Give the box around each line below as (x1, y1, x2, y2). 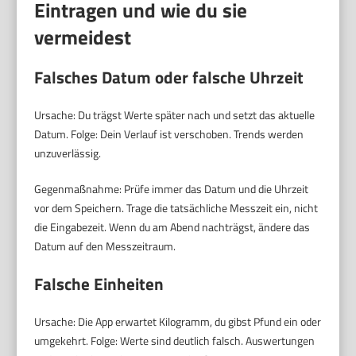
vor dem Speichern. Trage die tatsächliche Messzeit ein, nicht (34, 199, 319, 216)
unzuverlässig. (34, 144, 102, 161)
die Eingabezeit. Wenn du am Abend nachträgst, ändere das (34, 218, 311, 235)
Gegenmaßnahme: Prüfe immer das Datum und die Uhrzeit (34, 180, 309, 197)
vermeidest (34, 22, 132, 53)
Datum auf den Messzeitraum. (34, 237, 176, 254)
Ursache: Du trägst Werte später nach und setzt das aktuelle (34, 106, 315, 123)
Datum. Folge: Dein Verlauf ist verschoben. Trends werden (34, 125, 304, 142)
